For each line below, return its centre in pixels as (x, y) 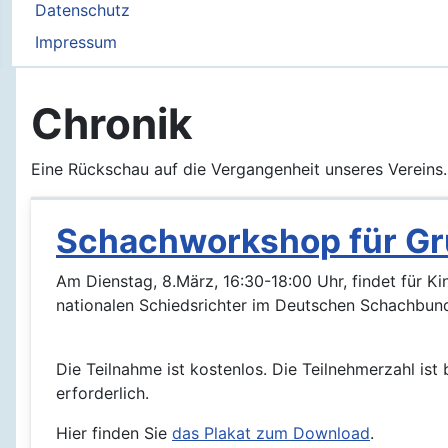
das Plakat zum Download (271, 433)
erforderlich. (102, 393)
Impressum (76, 42)
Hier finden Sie (114, 433)
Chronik (112, 123)
